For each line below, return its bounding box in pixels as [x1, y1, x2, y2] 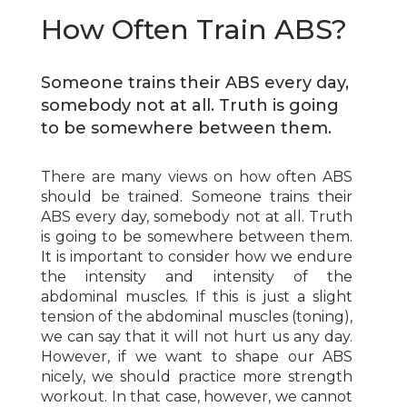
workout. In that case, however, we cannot [41, 388, 352, 405]
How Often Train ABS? [41, 13, 347, 46]
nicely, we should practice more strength [41, 368, 352, 385]
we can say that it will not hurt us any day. [41, 328, 352, 345]
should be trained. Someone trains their [41, 188, 352, 205]
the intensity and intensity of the [41, 268, 352, 285]
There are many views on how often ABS [41, 168, 352, 185]
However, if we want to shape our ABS [41, 348, 352, 365]
